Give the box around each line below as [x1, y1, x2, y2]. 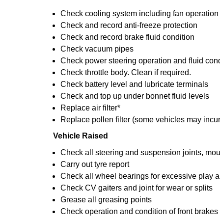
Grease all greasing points [60, 195, 152, 204]
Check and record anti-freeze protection [60, 21, 197, 29]
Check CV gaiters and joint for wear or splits [60, 184, 213, 192]
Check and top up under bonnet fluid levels [60, 92, 209, 100]
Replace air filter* [60, 104, 120, 112]
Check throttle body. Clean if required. [60, 68, 191, 77]
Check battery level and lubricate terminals [60, 80, 208, 88]
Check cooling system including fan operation [60, 9, 219, 18]
